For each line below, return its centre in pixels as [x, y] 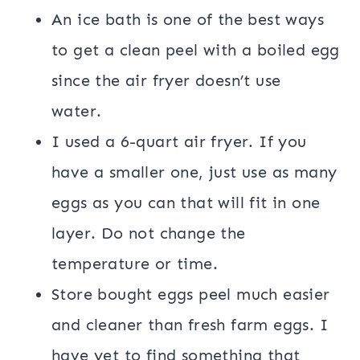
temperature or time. [137, 263]
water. [79, 110]
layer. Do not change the [149, 233]
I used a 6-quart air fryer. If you [179, 141]
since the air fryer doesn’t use [166, 80]
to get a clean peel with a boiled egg [196, 49]
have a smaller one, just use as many [194, 172]
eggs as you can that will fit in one [186, 202]
